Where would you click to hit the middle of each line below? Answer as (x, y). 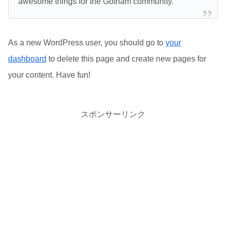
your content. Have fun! (49, 75)
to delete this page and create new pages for (126, 59)
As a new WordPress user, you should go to (87, 42)
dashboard (27, 59)
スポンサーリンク (113, 114)
